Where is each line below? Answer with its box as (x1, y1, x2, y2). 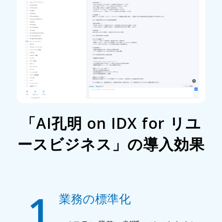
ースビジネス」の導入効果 (17, 134, 205, 155)
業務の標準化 (58, 190, 131, 207)
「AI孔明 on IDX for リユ (20, 113, 201, 134)
